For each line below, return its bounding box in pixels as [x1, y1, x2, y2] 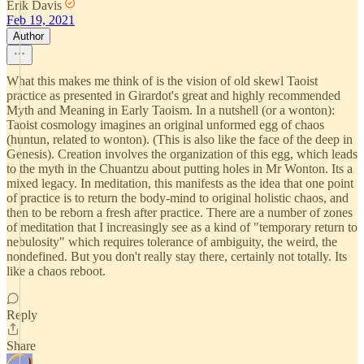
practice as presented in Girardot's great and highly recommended [6, 89, 340, 102]
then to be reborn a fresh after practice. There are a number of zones [6, 206, 353, 219]
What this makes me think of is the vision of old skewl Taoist [6, 74, 318, 88]
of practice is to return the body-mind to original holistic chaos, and [6, 191, 349, 205]
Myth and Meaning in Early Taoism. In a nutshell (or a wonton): [6, 103, 335, 117]
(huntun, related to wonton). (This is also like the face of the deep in [6, 132, 353, 146]
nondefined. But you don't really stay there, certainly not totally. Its [6, 249, 347, 263]
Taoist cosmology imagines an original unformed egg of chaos [6, 118, 324, 132]
